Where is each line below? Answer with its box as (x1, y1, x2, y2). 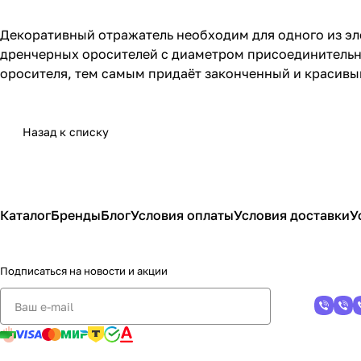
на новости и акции (69, 264, 168, 277)
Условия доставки (234, 207, 350, 223)
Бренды (51, 207, 101, 223)
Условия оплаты (131, 207, 234, 223)
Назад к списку (23, 124, 109, 139)
